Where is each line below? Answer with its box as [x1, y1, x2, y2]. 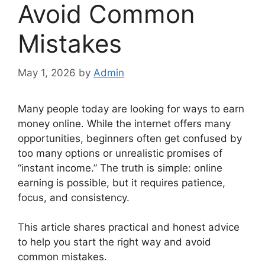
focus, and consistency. [18, 191, 130, 203]
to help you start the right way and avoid [18, 236, 211, 248]
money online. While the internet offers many [18, 117, 231, 130]
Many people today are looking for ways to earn [18, 102, 244, 115]
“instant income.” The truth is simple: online [18, 161, 222, 174]
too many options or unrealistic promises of [18, 147, 222, 159]
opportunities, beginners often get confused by [18, 132, 242, 144]
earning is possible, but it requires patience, [18, 176, 225, 189]
